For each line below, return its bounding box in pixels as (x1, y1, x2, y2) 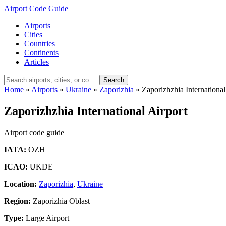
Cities (24, 30, 42, 39)
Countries (24, 39, 55, 48)
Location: (4, 179, 37, 188)
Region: (4, 196, 31, 205)
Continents (24, 48, 59, 57)
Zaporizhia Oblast (31, 196, 90, 205)
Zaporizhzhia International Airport (4, 104, 188, 118)
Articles (24, 58, 49, 66)
